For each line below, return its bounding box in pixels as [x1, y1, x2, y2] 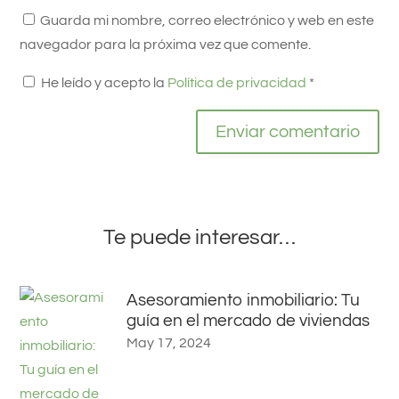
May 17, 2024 [126, 335, 212, 350]
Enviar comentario [215, 122, 360, 141]
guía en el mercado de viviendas [126, 311, 370, 330]
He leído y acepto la [41, 75, 168, 90]
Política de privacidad [167, 75, 310, 90]
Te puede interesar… [103, 225, 296, 248]
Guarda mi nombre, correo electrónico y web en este [40, 12, 375, 28]
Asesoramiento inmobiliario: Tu [126, 290, 361, 309]
